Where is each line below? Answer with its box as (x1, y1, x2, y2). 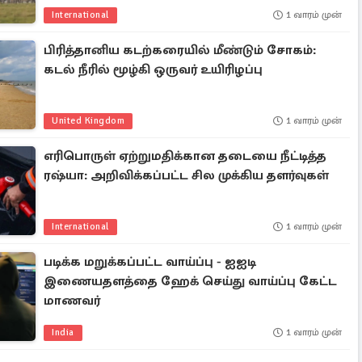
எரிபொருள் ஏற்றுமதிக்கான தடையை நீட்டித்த (44, 148, 327, 164)
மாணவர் (44, 293, 101, 309)
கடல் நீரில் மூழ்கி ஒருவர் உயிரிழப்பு (44, 61, 263, 78)
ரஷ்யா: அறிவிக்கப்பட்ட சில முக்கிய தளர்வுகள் (44, 167, 330, 183)
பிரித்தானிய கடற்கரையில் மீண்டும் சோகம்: (44, 42, 317, 58)
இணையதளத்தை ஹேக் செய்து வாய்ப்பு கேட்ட (44, 273, 338, 289)
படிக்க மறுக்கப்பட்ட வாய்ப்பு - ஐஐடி (44, 254, 257, 270)
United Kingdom (52, 115, 125, 127)
